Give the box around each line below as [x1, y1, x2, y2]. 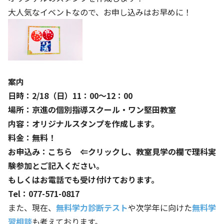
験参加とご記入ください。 [8, 159, 104, 171]
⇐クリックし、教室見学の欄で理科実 [72, 145, 216, 157]
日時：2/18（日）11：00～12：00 [8, 89, 132, 101]
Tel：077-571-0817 [8, 187, 79, 199]
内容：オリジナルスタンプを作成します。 [8, 117, 159, 129]
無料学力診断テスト [56, 201, 128, 213]
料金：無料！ [8, 131, 56, 143]
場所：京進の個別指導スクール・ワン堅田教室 [8, 103, 176, 115]
